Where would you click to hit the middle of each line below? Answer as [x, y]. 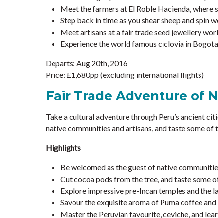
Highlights [63, 148]
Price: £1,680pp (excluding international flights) [125, 75]
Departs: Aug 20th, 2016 [87, 63]
